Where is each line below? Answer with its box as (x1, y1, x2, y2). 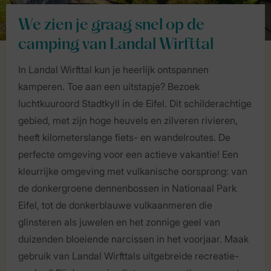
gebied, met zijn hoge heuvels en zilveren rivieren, (18, 114, 238, 126)
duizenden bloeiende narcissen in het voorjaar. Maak (18, 233, 249, 245)
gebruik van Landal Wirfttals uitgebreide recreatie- (18, 250, 239, 262)
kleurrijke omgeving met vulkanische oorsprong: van (18, 165, 247, 177)
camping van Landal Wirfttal (18, 38, 214, 53)
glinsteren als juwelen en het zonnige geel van (18, 216, 220, 228)
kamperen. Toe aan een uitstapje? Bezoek (18, 80, 200, 93)
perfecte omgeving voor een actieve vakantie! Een (18, 148, 238, 160)
